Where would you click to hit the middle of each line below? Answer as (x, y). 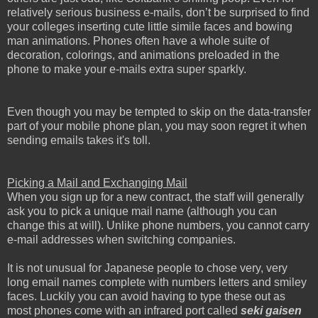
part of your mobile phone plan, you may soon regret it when (157, 126)
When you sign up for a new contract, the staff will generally (155, 197)
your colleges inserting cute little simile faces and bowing (150, 26)
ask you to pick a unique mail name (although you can (142, 211)
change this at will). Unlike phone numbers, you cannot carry (158, 225)
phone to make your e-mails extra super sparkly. (127, 69)
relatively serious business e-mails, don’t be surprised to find (158, 12)
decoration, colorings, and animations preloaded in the (143, 55)
